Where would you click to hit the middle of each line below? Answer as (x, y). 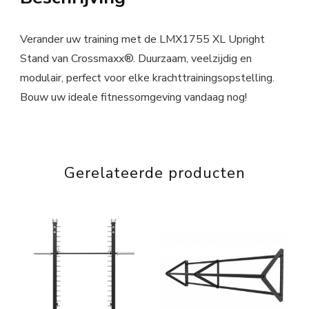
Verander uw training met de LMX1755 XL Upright (142, 39)
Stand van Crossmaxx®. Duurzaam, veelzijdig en (136, 59)
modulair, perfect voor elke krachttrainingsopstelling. (147, 78)
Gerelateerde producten (154, 173)
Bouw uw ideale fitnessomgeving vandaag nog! (133, 97)
